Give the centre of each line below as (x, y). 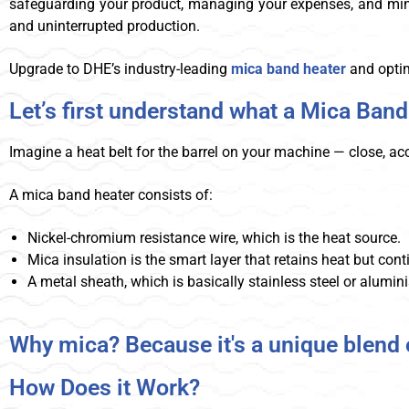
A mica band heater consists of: (111, 195)
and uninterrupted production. (105, 26)
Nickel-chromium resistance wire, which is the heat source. (214, 238)
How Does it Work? (105, 388)
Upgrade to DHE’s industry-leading (120, 69)
